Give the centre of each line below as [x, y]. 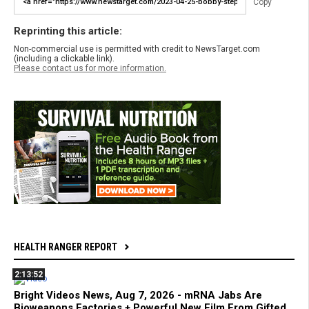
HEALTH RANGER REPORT [66, 247]
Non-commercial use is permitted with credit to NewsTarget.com [137, 49]
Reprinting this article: [68, 31]
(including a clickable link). [64, 58]
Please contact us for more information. [90, 68]
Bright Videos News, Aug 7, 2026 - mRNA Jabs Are [138, 295]
